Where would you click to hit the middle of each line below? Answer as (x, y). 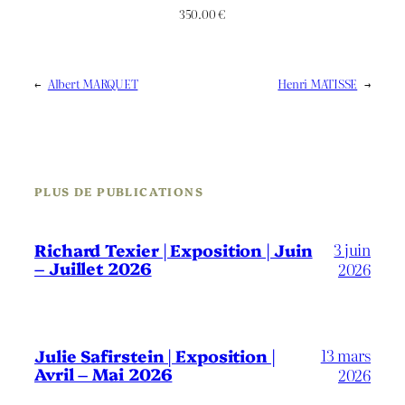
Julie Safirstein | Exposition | (155, 355)
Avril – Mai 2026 (104, 373)
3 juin (352, 250)
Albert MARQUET (93, 84)
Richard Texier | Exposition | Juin (174, 250)
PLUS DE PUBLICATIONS (119, 191)
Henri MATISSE (318, 84)
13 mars (345, 354)
